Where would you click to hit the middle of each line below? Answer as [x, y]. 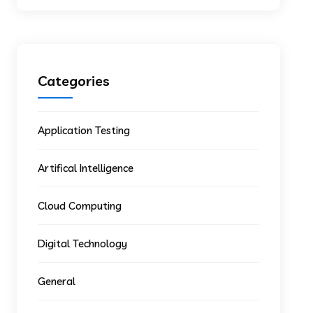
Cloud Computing [80, 206]
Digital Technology [83, 243]
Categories [74, 81]
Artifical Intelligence [86, 168]
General [57, 281]
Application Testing [84, 130]
